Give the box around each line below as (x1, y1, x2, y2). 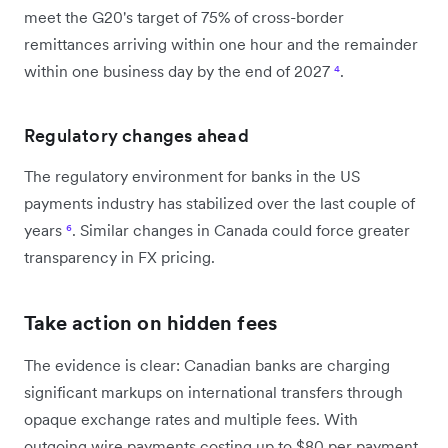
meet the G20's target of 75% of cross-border (24, 6, 344, 27)
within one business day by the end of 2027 (24, 60, 334, 81)
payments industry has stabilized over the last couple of (24, 192, 415, 213)
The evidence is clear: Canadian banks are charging (24, 354, 390, 375)
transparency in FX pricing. (24, 246, 215, 267)
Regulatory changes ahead (24, 123, 249, 147)
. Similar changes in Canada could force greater (72, 219, 410, 240)
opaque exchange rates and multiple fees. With (24, 408, 358, 429)
